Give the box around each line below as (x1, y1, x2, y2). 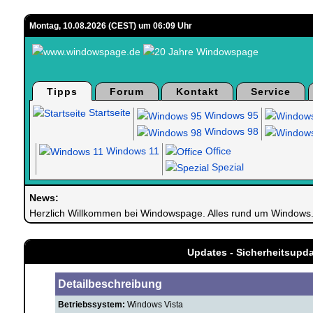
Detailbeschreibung (57, 278, 162, 290)
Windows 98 (201, 126, 259, 138)
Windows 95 (201, 110, 259, 121)
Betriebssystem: (57, 300, 125, 310)
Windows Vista (124, 300, 183, 310)
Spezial (208, 161, 244, 173)
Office (202, 145, 231, 156)
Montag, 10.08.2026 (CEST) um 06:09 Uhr (29, 21, 192, 31)
